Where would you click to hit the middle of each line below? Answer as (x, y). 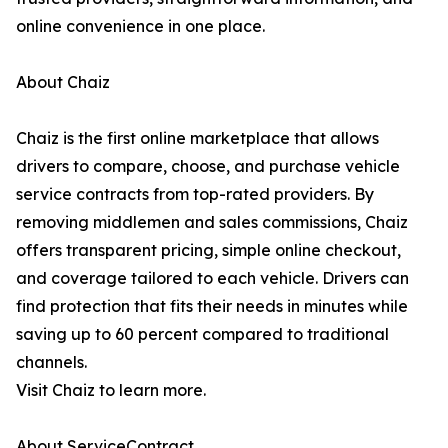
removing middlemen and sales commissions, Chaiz (212, 222)
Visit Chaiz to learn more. (111, 390)
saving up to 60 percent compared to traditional (202, 334)
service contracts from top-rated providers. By (195, 194)
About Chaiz (63, 82)
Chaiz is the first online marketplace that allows (197, 138)
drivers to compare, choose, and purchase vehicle (208, 166)
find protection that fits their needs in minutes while (212, 306)
